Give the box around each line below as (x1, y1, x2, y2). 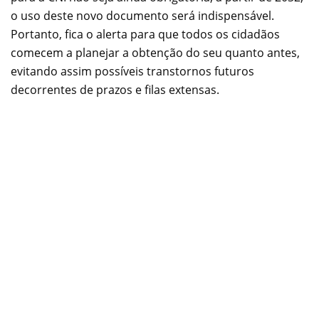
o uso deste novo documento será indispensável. (11, 7, 274, 23)
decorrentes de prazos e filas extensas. (11, 81, 219, 98)
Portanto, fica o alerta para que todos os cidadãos (11, 26, 280, 42)
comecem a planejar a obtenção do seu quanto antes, (11, 44, 300, 61)
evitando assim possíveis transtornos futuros (11, 63, 254, 79)
